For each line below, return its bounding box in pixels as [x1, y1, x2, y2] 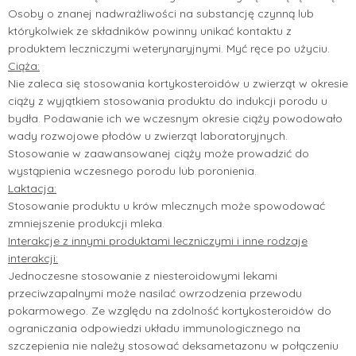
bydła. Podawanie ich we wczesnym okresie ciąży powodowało [8, 110, 342, 126]
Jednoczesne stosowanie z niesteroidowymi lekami [8, 268, 277, 283]
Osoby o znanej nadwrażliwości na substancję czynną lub [8, 6, 314, 21]
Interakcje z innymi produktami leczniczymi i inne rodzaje [8, 233, 308, 248]
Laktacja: [8, 180, 56, 195]
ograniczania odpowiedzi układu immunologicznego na [8, 320, 300, 335]
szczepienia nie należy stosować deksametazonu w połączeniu [8, 338, 339, 353]
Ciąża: [8, 58, 40, 73]
